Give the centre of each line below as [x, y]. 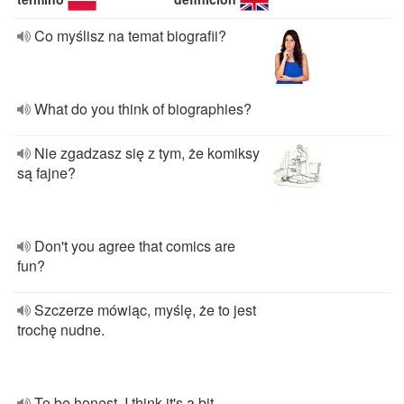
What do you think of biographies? [143, 109]
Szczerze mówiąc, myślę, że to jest [145, 310]
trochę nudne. [61, 330]
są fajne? [46, 173]
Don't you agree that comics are [135, 246]
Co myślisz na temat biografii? [130, 36]
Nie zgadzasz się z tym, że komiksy [147, 153]
